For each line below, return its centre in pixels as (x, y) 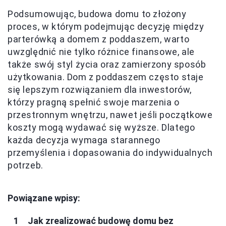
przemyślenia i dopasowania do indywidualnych (110, 152)
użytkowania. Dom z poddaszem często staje (106, 77)
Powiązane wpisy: (44, 198)
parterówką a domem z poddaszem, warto (99, 39)
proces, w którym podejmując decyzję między (106, 26)
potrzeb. (25, 165)
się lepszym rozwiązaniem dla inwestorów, (100, 89)
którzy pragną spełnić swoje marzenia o (94, 102)
